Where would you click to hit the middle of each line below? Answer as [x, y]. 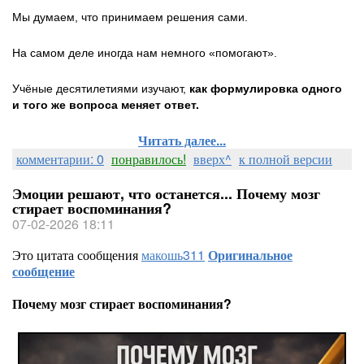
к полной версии [286, 159]
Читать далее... [182, 140]
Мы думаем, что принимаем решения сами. [130, 17]
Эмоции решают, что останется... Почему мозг [166, 193]
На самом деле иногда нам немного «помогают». [148, 53]
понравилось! [149, 159]
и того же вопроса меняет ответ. [107, 105]
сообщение [43, 271]
